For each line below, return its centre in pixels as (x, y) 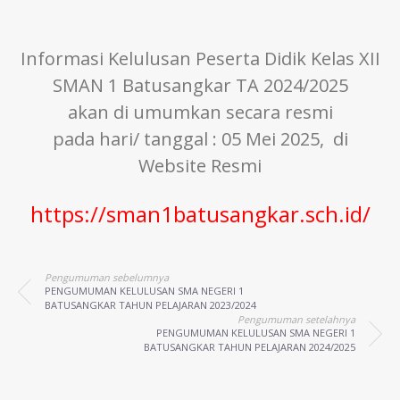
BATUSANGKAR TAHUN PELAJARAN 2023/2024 (150, 305)
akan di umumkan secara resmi (200, 112)
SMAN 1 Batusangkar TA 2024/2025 (200, 86)
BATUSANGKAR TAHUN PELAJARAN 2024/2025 (250, 347)
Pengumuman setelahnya (296, 320)
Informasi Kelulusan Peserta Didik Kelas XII (200, 59)
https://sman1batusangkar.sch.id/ (200, 214)
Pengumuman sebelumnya (107, 278)
